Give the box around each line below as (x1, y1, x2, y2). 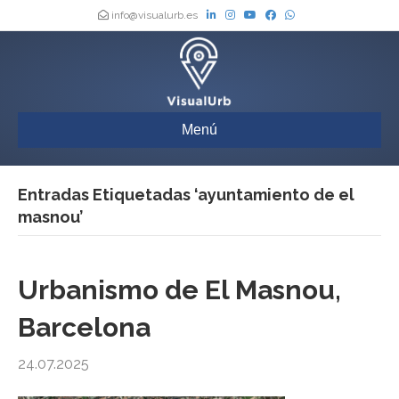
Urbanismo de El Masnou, (18, 274, 341, 306)
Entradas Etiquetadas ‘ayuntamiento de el (18, 185, 354, 205)
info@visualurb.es (109, 9, 200, 21)
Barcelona (18, 312, 151, 344)
